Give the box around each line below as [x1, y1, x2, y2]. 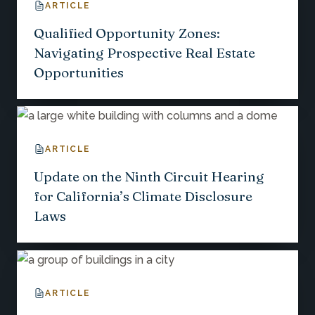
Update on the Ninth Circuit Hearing [34, 168, 264, 186]
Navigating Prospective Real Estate [34, 44, 255, 61]
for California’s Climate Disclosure [34, 188, 252, 205]
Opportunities [34, 63, 124, 81]
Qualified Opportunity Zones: [34, 24, 220, 41]
